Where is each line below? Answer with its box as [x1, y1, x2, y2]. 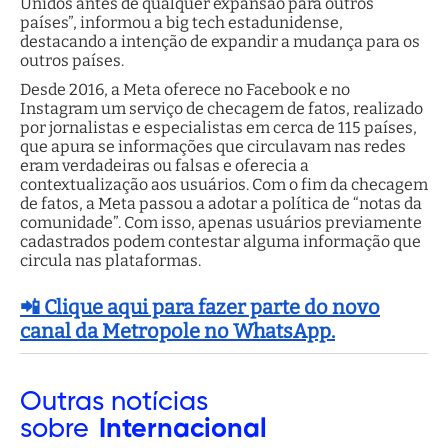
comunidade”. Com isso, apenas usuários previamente [20, 212, 422, 232]
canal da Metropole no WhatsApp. [20, 318, 335, 343]
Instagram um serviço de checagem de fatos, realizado [20, 98, 423, 118]
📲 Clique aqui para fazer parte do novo [20, 294, 380, 319]
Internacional [99, 415, 267, 443]
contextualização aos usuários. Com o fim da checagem [20, 174, 428, 194]
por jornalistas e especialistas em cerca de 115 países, [20, 117, 417, 137]
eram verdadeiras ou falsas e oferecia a [20, 155, 309, 175]
